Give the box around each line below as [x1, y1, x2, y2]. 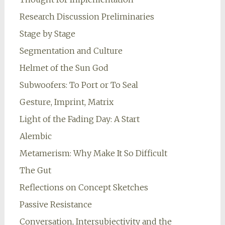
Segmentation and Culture [19, 46, 123, 56]
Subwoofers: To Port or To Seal [19, 80, 138, 90]
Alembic [19, 131, 52, 142]
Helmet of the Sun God [19, 63, 108, 73]
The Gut [19, 165, 51, 176]
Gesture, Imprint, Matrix [19, 97, 114, 107]
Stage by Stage [19, 29, 75, 39]
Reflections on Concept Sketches [19, 182, 148, 193]
